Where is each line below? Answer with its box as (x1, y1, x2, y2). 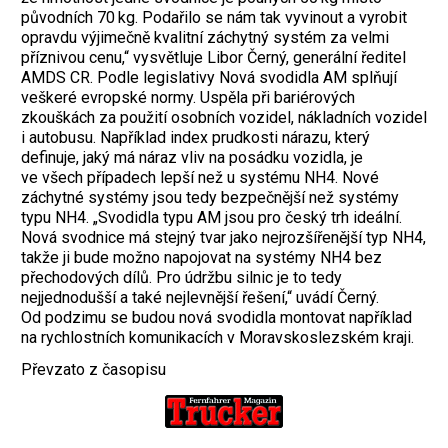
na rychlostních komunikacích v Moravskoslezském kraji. (21, 327, 414, 347)
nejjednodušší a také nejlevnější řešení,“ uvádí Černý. (21, 287, 379, 307)
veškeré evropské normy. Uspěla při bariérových (21, 87, 355, 107)
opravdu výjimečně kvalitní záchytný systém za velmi (21, 27, 389, 47)
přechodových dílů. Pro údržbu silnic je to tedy (21, 267, 342, 287)
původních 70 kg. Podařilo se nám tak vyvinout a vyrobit (21, 7, 407, 27)
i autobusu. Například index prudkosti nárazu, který (21, 127, 370, 147)
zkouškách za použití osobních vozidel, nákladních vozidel (21, 107, 427, 127)
